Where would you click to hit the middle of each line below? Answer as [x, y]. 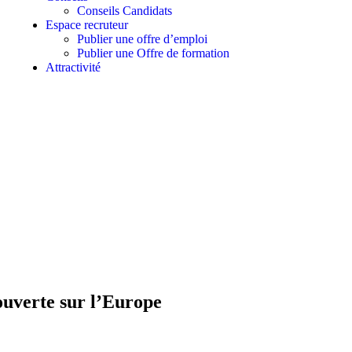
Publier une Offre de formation [153, 53]
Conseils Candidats [124, 11]
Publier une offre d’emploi [142, 39]
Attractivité [73, 67]
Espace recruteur [86, 25]
